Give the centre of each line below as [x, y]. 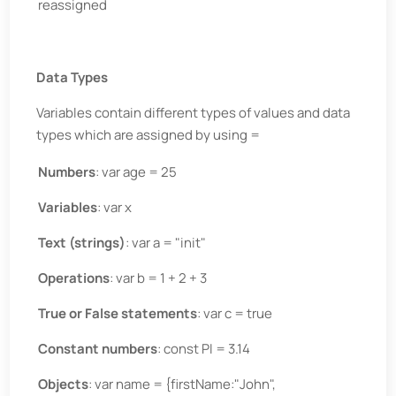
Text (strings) [82, 243]
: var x [115, 207]
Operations [74, 278]
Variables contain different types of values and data [194, 113]
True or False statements [118, 313]
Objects [64, 384]
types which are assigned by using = [148, 135]
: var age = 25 [137, 172]
